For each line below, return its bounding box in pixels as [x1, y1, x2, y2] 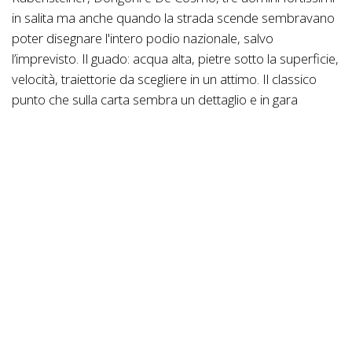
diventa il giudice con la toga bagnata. [12, 111, 221, 130]
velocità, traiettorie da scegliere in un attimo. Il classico [12, 70, 317, 89]
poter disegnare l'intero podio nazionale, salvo [12, 29, 273, 48]
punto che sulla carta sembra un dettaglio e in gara [12, 90, 298, 109]
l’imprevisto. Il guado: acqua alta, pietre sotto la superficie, [12, 49, 339, 68]
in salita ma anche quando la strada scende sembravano [12, 9, 335, 27]
